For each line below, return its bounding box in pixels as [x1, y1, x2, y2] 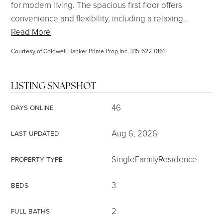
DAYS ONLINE [11, 103, 54, 112]
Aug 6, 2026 [111, 127, 157, 139]
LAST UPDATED [11, 128, 60, 138]
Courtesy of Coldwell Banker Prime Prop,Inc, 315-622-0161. [11, 47, 167, 55]
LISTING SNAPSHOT [11, 80, 97, 92]
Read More [11, 26, 51, 37]
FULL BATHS [11, 206, 50, 216]
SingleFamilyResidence [111, 153, 197, 165]
